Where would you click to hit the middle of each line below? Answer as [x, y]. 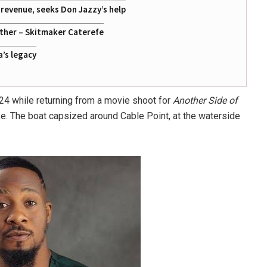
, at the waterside [204, 116]
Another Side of [205, 100]
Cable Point [145, 116]
